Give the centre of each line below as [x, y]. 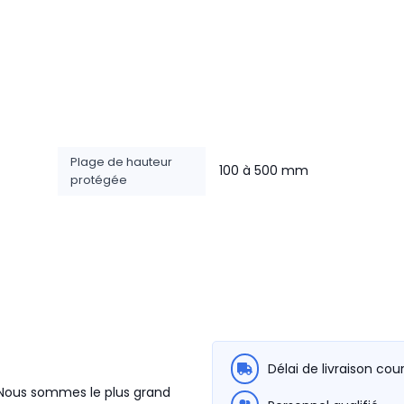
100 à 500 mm [264, 170]
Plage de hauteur [121, 162]
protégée [99, 180]
